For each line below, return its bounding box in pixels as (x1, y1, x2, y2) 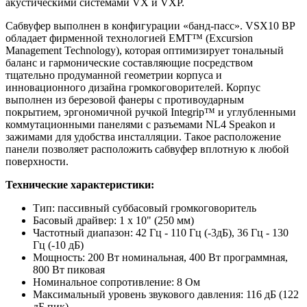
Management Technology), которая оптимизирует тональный (5, 44, 284, 56)
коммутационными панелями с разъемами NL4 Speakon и (5, 118, 275, 130)
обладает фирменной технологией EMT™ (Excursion (5, 32, 253, 44)
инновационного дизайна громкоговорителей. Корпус (5, 81, 260, 93)
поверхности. (5, 155, 69, 167)
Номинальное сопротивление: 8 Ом (33, 275, 200, 288)
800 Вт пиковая (33, 263, 105, 275)
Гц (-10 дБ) (33, 238, 84, 251)
